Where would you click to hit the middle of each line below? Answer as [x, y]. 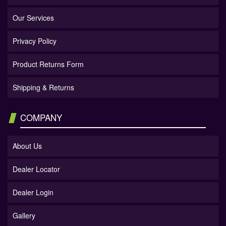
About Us [27, 146]
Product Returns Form [48, 64]
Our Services [33, 18]
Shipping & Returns [43, 88]
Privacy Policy [35, 41]
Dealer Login [33, 192]
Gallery [24, 216]
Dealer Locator [36, 169]
